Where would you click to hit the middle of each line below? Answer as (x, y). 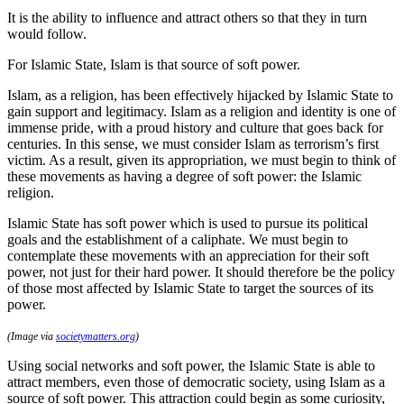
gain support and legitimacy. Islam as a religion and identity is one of (202, 111)
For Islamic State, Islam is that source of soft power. (154, 64)
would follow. (47, 33)
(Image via (32, 336)
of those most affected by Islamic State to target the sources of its (190, 288)
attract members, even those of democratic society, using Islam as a (196, 381)
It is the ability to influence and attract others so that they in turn (187, 17)
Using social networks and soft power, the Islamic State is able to (191, 365)
